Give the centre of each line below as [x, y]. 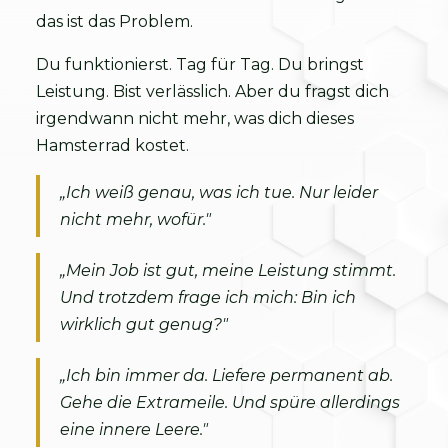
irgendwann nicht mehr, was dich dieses [195, 118]
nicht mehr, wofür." [135, 219]
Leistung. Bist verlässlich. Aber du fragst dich [212, 91]
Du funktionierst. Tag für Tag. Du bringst [200, 64]
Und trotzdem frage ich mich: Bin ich [208, 297]
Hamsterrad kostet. [112, 145]
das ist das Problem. [114, 21]
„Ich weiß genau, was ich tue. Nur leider [219, 192]
